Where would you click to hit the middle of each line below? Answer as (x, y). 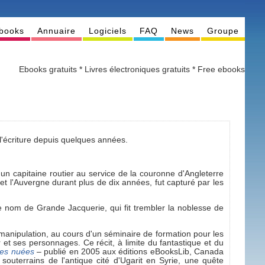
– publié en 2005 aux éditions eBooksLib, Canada (130, 251)
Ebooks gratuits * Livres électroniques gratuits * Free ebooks (132, 70)
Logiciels (108, 31)
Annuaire (57, 31)
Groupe (223, 31)
